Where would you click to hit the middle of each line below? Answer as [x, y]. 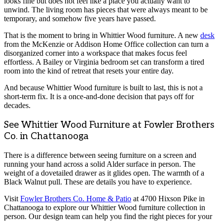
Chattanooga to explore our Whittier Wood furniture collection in [105, 208]
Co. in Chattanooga [46, 136]
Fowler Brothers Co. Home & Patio [76, 199]
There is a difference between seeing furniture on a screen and [100, 155]
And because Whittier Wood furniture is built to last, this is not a [103, 87]
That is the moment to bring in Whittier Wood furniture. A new [102, 35]
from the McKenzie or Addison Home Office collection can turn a [106, 44]
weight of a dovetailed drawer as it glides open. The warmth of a [104, 173]
